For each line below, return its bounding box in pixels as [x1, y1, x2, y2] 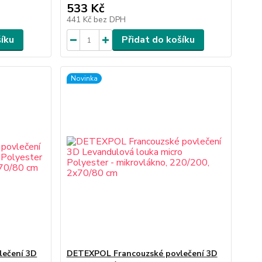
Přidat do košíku [121, 33, 195, 46]
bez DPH [93, 14, 126, 25]
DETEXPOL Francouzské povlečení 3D [66, 248, 218, 259]
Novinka [70, 74, 98, 83]
